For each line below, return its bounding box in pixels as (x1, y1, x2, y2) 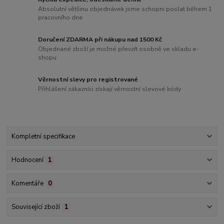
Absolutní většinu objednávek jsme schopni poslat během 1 (38, 5, 212, 13)
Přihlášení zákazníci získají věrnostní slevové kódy (38, 85, 181, 93)
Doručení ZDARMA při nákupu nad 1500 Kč (38, 35, 162, 43)
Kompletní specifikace (11, 131, 75, 141)
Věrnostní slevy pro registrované (38, 75, 138, 83)
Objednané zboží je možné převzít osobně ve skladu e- (38, 45, 199, 53)
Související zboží (11, 202, 60, 212)
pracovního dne (38, 13, 83, 22)
